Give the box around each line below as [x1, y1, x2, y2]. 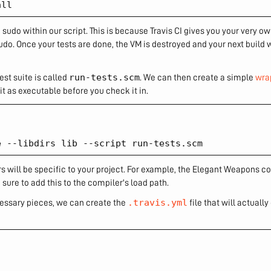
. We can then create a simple [140, 73, 255, 83]
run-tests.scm [69, 72, 140, 83]
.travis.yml [128, 197, 188, 208]
